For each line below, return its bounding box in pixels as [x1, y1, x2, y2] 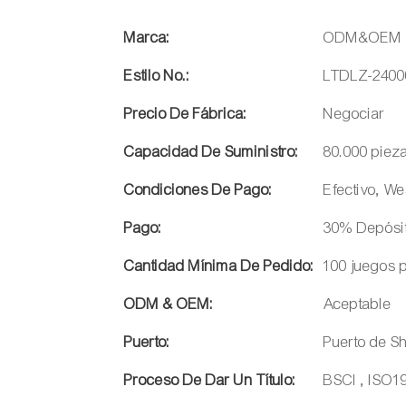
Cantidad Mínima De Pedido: [124, 256, 314, 276]
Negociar [324, 104, 385, 124]
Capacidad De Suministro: [124, 142, 299, 162]
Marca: [124, 28, 170, 48]
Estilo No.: [124, 66, 190, 86]
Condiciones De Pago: [124, 180, 273, 200]
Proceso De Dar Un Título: [124, 371, 296, 391]
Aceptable [324, 295, 391, 314]
